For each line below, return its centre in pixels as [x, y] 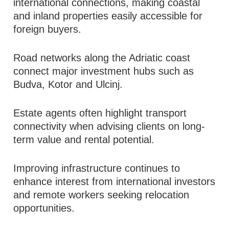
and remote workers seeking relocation [101, 195]
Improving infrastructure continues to [97, 168]
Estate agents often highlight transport [100, 113]
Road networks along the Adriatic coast [102, 58]
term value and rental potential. [84, 140]
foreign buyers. [48, 29]
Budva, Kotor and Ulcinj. [68, 84]
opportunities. [44, 208]
